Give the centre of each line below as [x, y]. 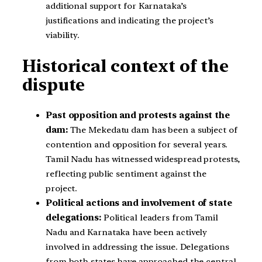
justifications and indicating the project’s [130, 21]
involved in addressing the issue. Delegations [137, 247]
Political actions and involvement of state [139, 203]
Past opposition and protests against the [138, 115]
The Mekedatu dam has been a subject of [152, 130]
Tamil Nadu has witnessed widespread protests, [143, 159]
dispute [54, 85]
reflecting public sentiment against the [126, 173]
